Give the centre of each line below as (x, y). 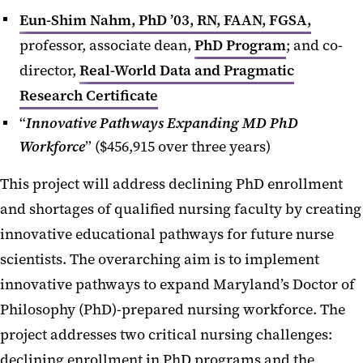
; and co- (314, 45)
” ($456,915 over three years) (178, 147)
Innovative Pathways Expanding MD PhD (162, 124)
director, (49, 70)
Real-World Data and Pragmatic (187, 70)
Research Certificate (89, 95)
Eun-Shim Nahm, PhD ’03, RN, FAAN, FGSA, (165, 20)
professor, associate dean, (107, 45)
